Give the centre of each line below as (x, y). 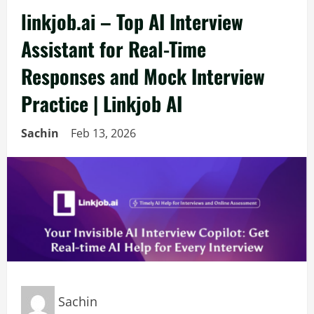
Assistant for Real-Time (114, 49)
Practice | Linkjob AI (102, 103)
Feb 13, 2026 (105, 133)
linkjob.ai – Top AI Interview (132, 21)
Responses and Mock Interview (143, 76)
